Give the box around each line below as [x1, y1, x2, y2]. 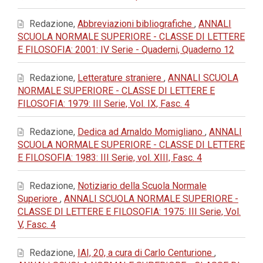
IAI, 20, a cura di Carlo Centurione [77, 247, 214, 258]
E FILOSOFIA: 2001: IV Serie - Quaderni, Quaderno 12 [18, 44, 234, 55]
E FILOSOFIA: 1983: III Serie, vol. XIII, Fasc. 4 [18, 152, 202, 163]
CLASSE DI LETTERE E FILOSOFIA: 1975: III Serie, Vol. [18, 206, 241, 217]
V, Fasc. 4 [18, 219, 56, 230]
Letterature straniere [77, 72, 164, 83]
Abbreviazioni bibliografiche [77, 18, 194, 29]
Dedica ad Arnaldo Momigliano [77, 126, 205, 137]
